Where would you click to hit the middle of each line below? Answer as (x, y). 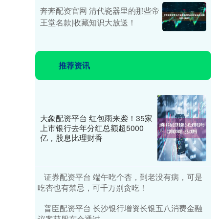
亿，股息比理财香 (71, 138)
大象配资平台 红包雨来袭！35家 (96, 118)
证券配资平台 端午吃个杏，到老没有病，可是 (123, 177)
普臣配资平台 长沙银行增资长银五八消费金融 (123, 208)
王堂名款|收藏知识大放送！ (88, 22)
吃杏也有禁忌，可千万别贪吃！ (92, 187)
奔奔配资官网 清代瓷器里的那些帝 (100, 11)
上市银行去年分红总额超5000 (92, 128)
